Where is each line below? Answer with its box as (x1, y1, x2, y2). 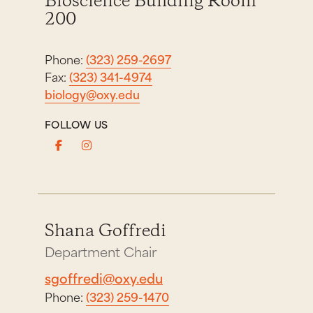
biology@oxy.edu (45, 84, 140, 103)
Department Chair (45, 240, 156, 261)
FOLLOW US (45, 115, 108, 132)
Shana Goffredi (45, 219, 166, 243)
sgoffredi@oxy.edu (45, 267, 163, 288)
